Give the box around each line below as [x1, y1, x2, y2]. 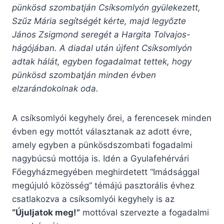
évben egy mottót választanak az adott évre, [12, 126, 192, 137]
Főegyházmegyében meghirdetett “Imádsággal [12, 167, 199, 177]
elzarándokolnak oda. [12, 83, 98, 94]
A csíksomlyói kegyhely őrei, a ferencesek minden [12, 113, 211, 123]
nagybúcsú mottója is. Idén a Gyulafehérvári [12, 153, 189, 164]
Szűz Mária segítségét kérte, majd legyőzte [12, 16, 186, 26]
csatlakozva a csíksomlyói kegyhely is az [12, 194, 174, 204]
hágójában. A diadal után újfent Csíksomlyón [12, 43, 192, 53]
